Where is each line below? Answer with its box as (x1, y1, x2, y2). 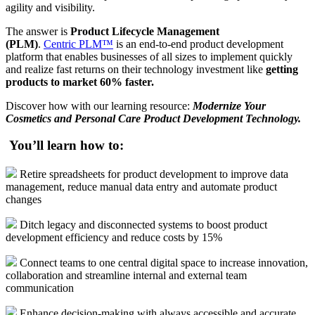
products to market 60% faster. (6, 75, 160, 88)
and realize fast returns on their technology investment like (6, 63, 266, 75)
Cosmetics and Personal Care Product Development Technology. (6, 112, 307, 124)
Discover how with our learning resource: (6, 99, 193, 112)
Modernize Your (193, 99, 266, 112)
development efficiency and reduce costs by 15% (6, 231, 228, 244)
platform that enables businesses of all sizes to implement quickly (6, 50, 292, 63)
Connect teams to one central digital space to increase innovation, (20, 257, 308, 269)
